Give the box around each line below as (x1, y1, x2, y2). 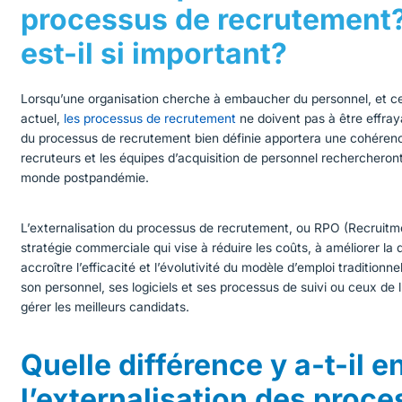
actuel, (21, 110, 65, 126)
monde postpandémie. (21, 170, 150, 185)
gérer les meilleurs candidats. (21, 300, 190, 315)
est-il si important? (21, 36, 288, 72)
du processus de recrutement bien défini (21, 130, 255, 145)
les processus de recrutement (64, 110, 237, 126)
